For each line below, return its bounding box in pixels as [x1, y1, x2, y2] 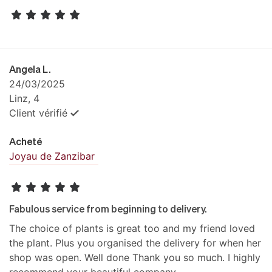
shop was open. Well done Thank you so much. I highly [9, 251, 260, 263]
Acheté [9, 135, 42, 148]
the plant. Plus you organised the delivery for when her [9, 236, 261, 249]
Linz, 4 [9, 92, 39, 105]
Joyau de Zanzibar [9, 150, 95, 163]
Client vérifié [9, 107, 67, 120]
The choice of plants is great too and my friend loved [9, 222, 255, 234]
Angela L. [9, 63, 51, 75]
